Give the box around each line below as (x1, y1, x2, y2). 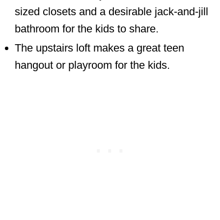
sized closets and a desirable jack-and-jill (15, 5, 208, 18)
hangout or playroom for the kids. (15, 58, 173, 71)
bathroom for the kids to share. (15, 22, 162, 35)
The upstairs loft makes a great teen (15, 41, 184, 54)
